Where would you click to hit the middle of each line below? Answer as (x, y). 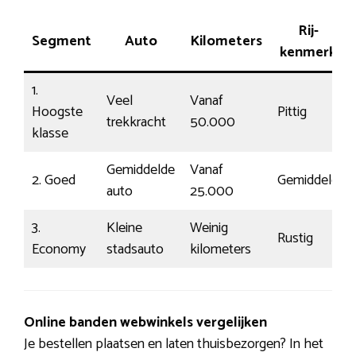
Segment (62, 42)
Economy (59, 250)
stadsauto (135, 250)
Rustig (295, 239)
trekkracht (136, 123)
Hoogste (57, 112)
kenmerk (308, 53)
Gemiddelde (141, 170)
